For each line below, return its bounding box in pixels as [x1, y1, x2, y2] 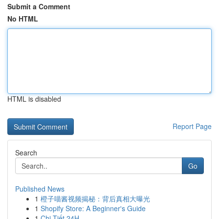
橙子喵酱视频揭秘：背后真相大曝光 [41, 194, 150, 203]
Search [15, 148, 37, 157]
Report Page [173, 121, 212, 131]
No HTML [7, 14, 38, 23]
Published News [15, 184, 65, 194]
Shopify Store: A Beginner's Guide [41, 203, 146, 213]
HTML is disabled [7, 94, 61, 104]
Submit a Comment [7, 1, 70, 11]
